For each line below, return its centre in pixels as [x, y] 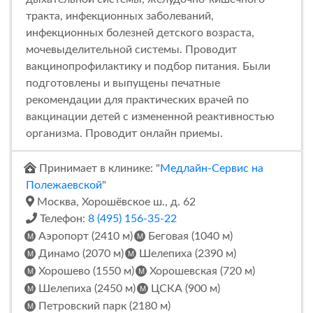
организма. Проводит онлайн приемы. [124, 133]
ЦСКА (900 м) [184, 288]
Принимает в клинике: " [98, 168]
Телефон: [63, 218]
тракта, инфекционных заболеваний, [120, 16]
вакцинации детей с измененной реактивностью [150, 116]
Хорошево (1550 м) [85, 271]
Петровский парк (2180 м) [103, 306]
